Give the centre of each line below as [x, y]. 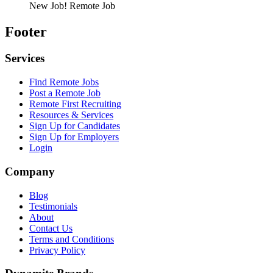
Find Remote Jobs [64, 82]
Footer [26, 31]
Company [30, 171]
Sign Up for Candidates [75, 126]
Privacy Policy [57, 250]
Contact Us [51, 228]
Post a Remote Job [65, 93]
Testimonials [53, 206]
